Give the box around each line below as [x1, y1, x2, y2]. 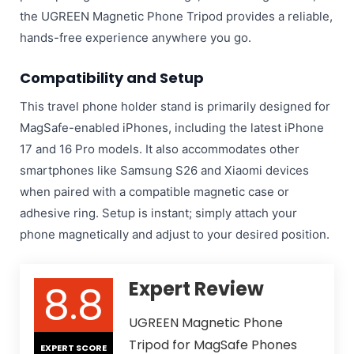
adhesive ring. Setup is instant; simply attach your [19, 205, 297, 220]
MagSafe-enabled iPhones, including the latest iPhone [19, 119, 324, 135]
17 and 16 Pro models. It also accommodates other [19, 141, 299, 156]
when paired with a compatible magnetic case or [19, 183, 289, 199]
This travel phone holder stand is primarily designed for [19, 98, 330, 114]
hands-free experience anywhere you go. [19, 29, 251, 45]
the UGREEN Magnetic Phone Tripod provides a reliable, [19, 8, 333, 24]
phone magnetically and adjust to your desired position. [19, 226, 330, 242]
